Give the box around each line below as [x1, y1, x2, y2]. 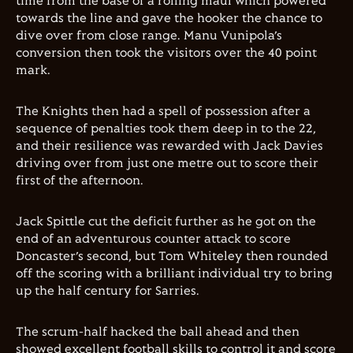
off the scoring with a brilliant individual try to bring [16, 267, 333, 281]
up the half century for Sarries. [16, 284, 199, 298]
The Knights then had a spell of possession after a [16, 105, 310, 118]
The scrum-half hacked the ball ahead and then [16, 325, 299, 339]
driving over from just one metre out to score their [16, 157, 318, 170]
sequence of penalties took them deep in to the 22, [16, 122, 316, 136]
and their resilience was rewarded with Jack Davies [16, 139, 323, 153]
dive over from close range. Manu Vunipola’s [16, 29, 282, 43]
